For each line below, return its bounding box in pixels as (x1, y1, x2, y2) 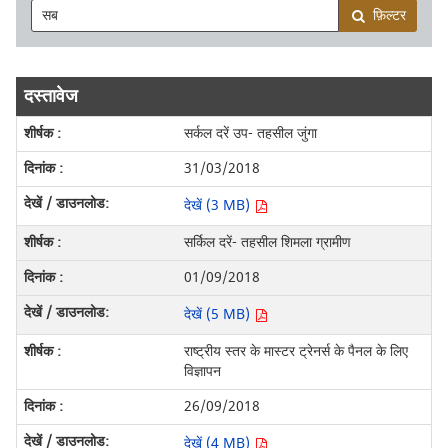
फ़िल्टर (372, 5, 406, 27)
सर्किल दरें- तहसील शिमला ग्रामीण (183, 232, 351, 254)
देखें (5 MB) (183, 304, 254, 326)
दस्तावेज (23, 83, 78, 111)
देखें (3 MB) (183, 195, 254, 217)
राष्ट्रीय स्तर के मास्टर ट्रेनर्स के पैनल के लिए (183, 341, 408, 363)
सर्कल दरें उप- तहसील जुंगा (183, 123, 317, 145)
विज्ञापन (183, 361, 221, 383)
